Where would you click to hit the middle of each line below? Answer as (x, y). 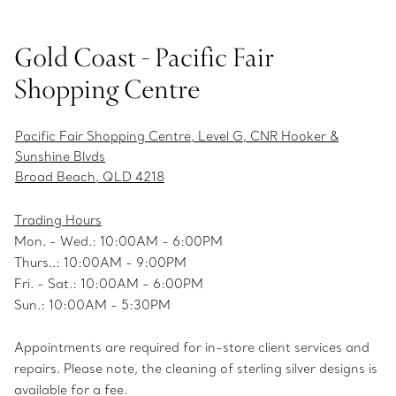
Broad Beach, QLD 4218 (90, 177)
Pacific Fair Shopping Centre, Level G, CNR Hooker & (177, 136)
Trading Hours (58, 220)
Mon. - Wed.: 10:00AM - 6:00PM (118, 241)
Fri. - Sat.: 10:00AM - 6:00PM (109, 284)
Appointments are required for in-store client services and (192, 347)
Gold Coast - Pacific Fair (144, 57)
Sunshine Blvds (60, 156)
